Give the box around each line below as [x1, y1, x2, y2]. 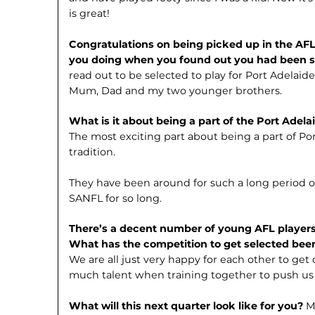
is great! [69, 7, 110, 20]
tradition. [69, 146, 116, 159]
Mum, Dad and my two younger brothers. [69, 84, 283, 97]
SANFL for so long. [69, 191, 162, 205]
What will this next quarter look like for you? [69, 300, 307, 313]
